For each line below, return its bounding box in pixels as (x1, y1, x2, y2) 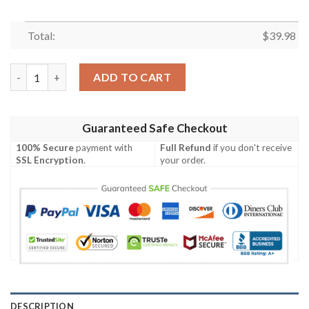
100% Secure (16, 141, 74, 153)
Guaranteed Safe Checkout (81, 121, 228, 135)
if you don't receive (211, 141, 292, 153)
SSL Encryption (16, 154, 84, 166)
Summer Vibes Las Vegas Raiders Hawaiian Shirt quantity (10, 65, 275, 77)
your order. (160, 154, 206, 166)
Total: (27, 29, 55, 43)
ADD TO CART (93, 70, 172, 84)
